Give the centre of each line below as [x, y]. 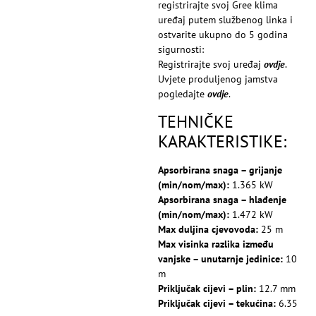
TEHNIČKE [196, 121]
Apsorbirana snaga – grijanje [220, 170]
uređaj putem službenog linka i [225, 20]
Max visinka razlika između [216, 244]
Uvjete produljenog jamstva [218, 79]
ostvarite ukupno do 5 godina [223, 35]
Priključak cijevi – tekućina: [217, 303]
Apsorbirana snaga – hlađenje [222, 199]
